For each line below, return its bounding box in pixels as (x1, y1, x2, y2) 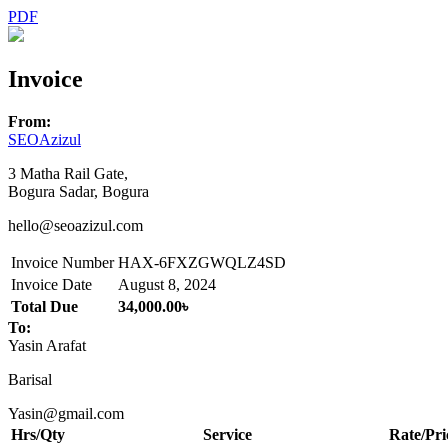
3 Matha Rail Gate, (8, 164, 128, 182)
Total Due (11, 297, 78, 315)
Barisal (8, 370, 52, 388)
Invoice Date (11, 275, 92, 293)
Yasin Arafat (8, 336, 86, 354)
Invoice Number (11, 253, 114, 271)
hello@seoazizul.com (8, 216, 143, 234)
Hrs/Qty (11, 425, 65, 443)
